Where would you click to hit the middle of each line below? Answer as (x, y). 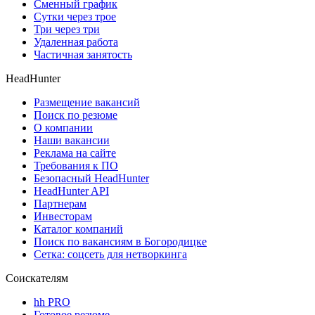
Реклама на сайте (75, 153)
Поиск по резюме (76, 115)
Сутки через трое (75, 16)
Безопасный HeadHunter (91, 178)
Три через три (67, 29)
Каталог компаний (78, 229)
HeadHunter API (71, 191)
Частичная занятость (83, 54)
